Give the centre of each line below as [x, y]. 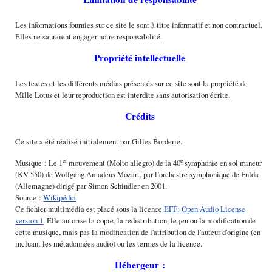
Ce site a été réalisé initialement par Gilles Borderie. [99, 141]
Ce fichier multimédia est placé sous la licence [90, 209]
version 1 [29, 220]
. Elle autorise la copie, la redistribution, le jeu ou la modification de [150, 220]
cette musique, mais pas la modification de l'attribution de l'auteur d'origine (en [138, 232]
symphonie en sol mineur [223, 162]
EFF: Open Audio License [205, 209]
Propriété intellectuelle [140, 57]
